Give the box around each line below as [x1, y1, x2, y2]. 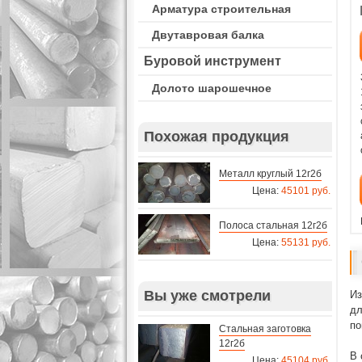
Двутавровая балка [152, 28, 264, 41]
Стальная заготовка [219, 323, 311, 335]
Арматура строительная [152, 2, 291, 15]
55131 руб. [281, 237, 330, 248]
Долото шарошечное [152, 82, 271, 95]
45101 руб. [281, 185, 330, 196]
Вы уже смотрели [144, 288, 271, 304]
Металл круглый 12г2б [219, 168, 322, 179]
